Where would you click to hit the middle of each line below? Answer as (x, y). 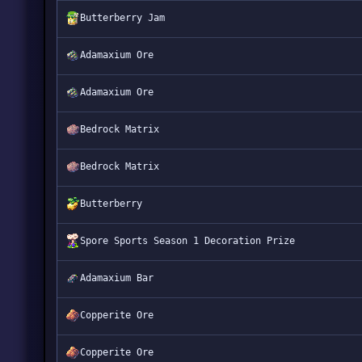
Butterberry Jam (122, 18)
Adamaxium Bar (116, 278)
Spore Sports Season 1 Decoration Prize (187, 241)
